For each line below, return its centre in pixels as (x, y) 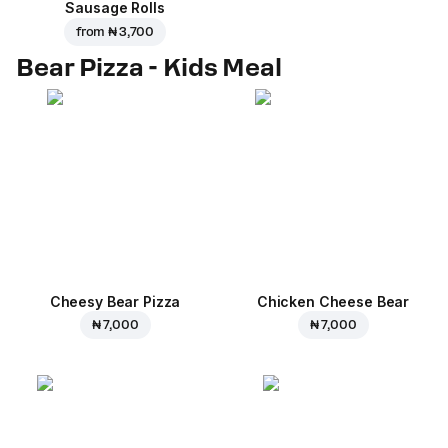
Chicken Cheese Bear (333, 301)
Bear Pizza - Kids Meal (149, 67)
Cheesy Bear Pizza (115, 301)
